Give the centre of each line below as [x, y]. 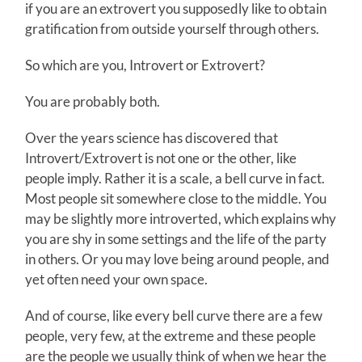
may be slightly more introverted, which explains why [181, 218]
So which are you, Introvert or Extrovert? [145, 65]
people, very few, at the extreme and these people [171, 335]
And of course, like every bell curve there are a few [174, 315]
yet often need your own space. [117, 279]
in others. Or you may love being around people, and [178, 259]
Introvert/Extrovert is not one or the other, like [161, 158]
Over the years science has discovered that [152, 137]
